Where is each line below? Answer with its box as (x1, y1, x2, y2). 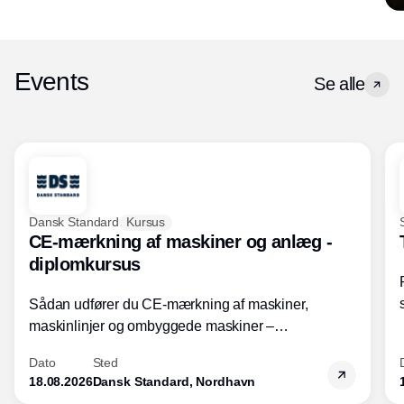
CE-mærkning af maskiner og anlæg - (29, 231, 333, 252)
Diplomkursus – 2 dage (29, 339, 174, 355)
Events (14, 67, 88, 96)
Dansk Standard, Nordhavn (92, 373, 256, 389)
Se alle (314, 73, 364, 94)
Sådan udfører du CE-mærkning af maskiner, (29, 296, 308, 312)
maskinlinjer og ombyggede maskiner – (29, 317, 275, 334)
